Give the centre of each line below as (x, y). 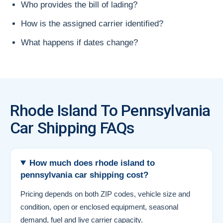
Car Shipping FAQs (72, 128)
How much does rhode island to (92, 163)
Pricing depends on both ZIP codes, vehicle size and (105, 194)
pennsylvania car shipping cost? (84, 175)
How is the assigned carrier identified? (92, 23)
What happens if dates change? (79, 42)
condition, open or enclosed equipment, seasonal (99, 207)
